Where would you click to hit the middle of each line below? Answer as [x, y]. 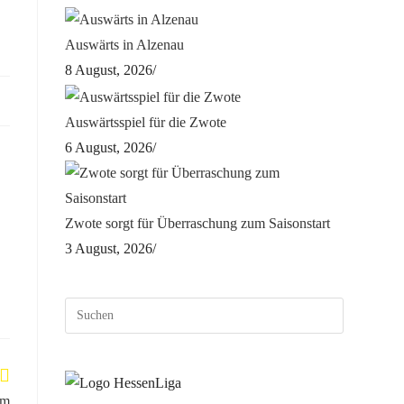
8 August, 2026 [109, 70]
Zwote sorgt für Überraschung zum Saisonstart [198, 223]
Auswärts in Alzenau [125, 45]
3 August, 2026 [109, 248]
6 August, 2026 [109, 147]
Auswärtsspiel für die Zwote [146, 122]
